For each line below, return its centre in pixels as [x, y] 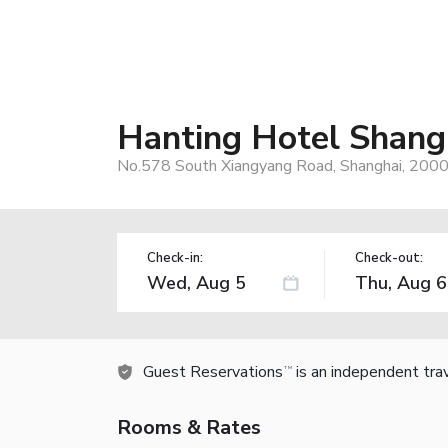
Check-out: [388, 257]
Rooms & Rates [189, 427]
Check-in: [175, 257]
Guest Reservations [213, 371]
